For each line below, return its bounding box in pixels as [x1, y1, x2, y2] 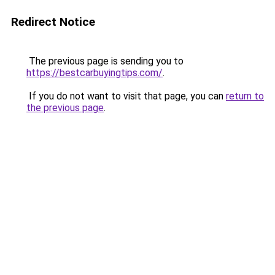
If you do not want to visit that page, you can [26, 90, 226, 102]
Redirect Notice [11, 15, 95, 29]
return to [226, 90, 264, 102]
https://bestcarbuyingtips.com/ [26, 67, 163, 79]
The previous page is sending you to [26, 55, 184, 67]
